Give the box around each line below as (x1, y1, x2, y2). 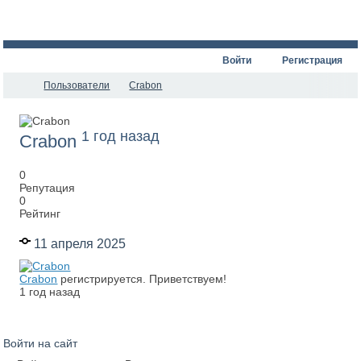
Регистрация (281, 55, 342, 66)
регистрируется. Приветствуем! (57, 272, 227, 285)
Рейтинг (19, 207, 61, 221)
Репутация (19, 181, 76, 195)
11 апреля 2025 (31, 235, 127, 251)
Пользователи (44, 80, 110, 91)
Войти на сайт (3, 337, 78, 351)
